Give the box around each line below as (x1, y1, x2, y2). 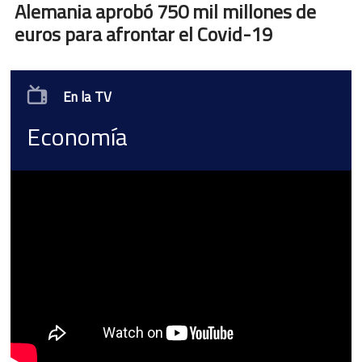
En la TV (60, 86, 112, 107)
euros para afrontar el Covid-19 (15, 19, 272, 48)
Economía (27, 118, 128, 155)
